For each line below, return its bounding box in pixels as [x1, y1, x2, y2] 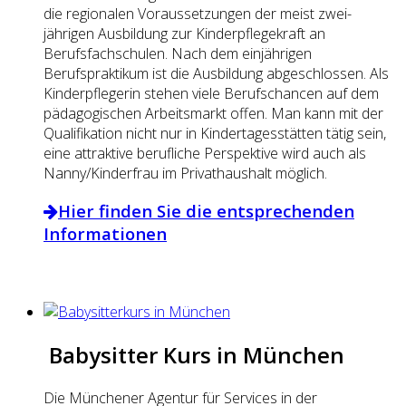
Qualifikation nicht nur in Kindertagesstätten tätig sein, [43, 122, 386, 143]
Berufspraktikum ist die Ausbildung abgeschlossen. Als [43, 63, 389, 83]
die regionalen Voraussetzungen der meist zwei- [43, 3, 352, 24]
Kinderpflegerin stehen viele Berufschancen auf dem [43, 82, 379, 103]
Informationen [43, 222, 167, 246]
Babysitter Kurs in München [43, 339, 344, 370]
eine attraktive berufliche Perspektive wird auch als [43, 142, 366, 163]
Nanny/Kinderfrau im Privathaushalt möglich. [43, 162, 327, 183]
